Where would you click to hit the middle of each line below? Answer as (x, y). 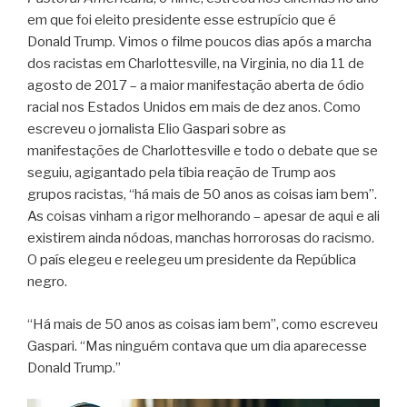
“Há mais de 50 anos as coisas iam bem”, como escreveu (203, 324)
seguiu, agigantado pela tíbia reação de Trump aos (182, 173)
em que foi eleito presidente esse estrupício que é (182, 20)
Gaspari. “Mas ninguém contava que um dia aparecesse (197, 346)
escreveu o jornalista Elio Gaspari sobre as (157, 129)
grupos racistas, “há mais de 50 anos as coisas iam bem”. (202, 195)
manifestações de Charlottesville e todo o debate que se (203, 151)
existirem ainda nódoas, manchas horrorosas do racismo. (201, 238)
